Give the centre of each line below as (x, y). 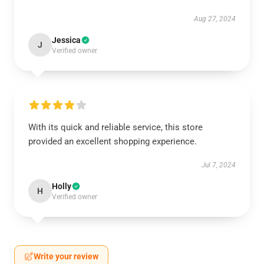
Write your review (66, 256)
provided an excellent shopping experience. (113, 141)
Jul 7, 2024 (219, 165)
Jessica (66, 40)
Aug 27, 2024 (215, 19)
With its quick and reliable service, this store (115, 127)
